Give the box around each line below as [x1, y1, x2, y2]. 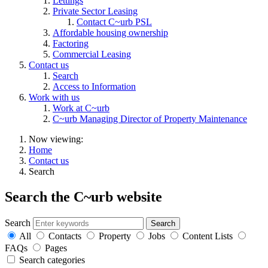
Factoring [53, 38, 89, 48]
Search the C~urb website [5, 188, 162, 205]
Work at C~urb [53, 102, 109, 113]
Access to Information [53, 81, 136, 92]
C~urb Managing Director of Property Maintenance [53, 113, 247, 124]
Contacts [48, 230, 81, 241]
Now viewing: [29, 133, 83, 144]
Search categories [19, 254, 85, 265]
